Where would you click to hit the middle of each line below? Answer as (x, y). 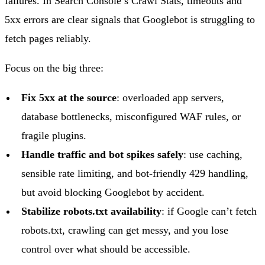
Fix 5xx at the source (69, 97)
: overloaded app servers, (170, 97)
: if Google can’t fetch (209, 211)
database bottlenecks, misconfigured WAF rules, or (131, 116)
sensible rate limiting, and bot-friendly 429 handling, (135, 173)
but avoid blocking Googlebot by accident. (113, 192)
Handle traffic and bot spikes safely (102, 154)
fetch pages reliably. (48, 38)
